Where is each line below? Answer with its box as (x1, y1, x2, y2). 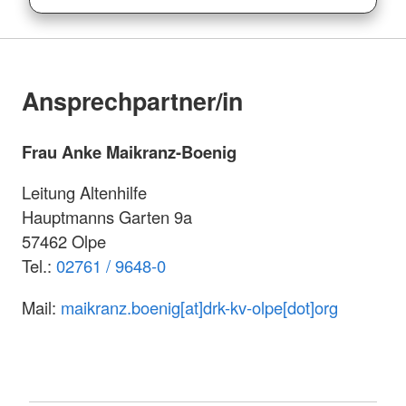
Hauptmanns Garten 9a (22, 205, 192, 229)
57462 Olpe (22, 229, 106, 254)
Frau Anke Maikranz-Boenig (22, 139, 237, 164)
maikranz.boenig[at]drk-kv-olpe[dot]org (61, 295, 338, 319)
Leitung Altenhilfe (22, 180, 147, 205)
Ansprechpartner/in (22, 83, 243, 119)
